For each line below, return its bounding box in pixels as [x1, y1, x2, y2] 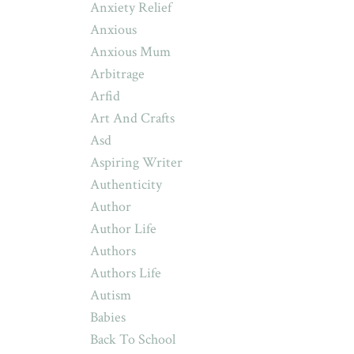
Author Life [89, 220, 156, 238]
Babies [89, 308, 126, 326]
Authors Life [89, 264, 161, 282]
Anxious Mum [89, 43, 171, 61]
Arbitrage [89, 65, 145, 83]
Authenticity [89, 175, 162, 194]
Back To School [89, 330, 175, 348]
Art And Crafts [89, 109, 175, 127]
